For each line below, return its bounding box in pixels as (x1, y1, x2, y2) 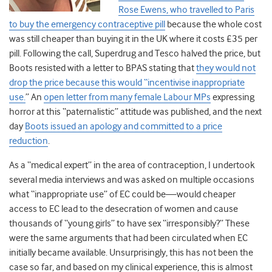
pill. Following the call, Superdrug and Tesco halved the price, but (9, 48, 260, 59)
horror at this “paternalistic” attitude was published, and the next (9, 106, 262, 118)
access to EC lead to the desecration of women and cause (9, 203, 238, 215)
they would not (196, 63, 256, 74)
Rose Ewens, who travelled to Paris (118, 4, 254, 16)
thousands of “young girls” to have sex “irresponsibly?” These (9, 218, 250, 229)
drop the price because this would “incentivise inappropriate (9, 77, 245, 89)
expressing (211, 92, 254, 103)
